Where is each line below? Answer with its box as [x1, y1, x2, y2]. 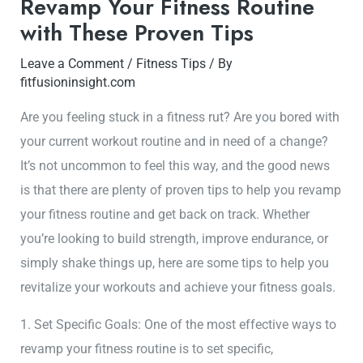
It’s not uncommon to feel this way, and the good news [20, 157, 331, 173]
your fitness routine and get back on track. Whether [20, 206, 310, 222]
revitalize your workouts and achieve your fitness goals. [20, 279, 336, 295]
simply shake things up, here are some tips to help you [20, 254, 330, 271]
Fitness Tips [136, 56, 207, 72]
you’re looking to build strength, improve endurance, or [20, 230, 329, 246]
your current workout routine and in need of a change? [20, 133, 329, 149]
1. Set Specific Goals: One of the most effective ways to [20, 316, 337, 332]
